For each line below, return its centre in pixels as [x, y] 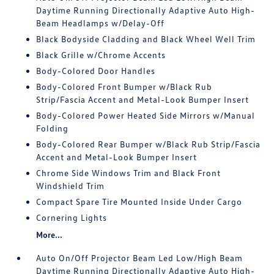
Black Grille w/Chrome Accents [101, 55]
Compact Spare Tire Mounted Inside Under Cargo [139, 202]
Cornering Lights [72, 217]
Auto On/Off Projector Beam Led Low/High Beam [140, 258]
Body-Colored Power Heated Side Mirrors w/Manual [146, 115]
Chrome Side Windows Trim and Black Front [129, 173]
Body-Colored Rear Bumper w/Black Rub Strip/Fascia [149, 144]
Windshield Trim [71, 186]
